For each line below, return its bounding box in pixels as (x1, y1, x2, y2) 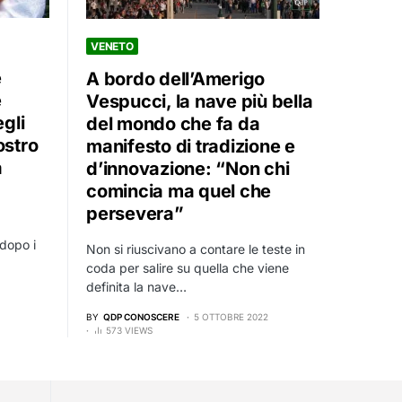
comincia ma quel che (86, 179, 271, 202)
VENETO (91, 39, 134, 53)
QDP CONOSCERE (103, 310, 179, 322)
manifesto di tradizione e (86, 135, 295, 157)
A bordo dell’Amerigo (86, 67, 265, 90)
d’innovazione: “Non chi (86, 157, 290, 179)
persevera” (86, 202, 184, 224)
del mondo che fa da (86, 112, 260, 135)
